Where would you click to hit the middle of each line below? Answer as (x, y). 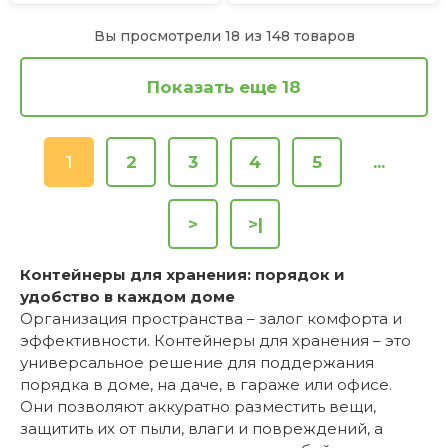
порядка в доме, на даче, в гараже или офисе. (206, 385)
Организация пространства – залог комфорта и (211, 319)
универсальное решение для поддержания (197, 363)
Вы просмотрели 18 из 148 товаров (224, 36)
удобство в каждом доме (127, 297)
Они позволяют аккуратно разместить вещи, (198, 407)
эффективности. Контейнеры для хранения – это (215, 341)
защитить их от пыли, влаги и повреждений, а (201, 429)
